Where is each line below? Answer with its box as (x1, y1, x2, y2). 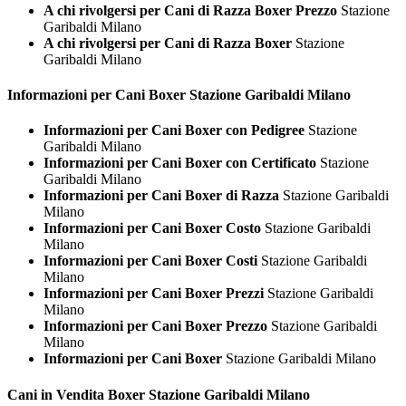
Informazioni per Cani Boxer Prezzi (43, 285, 264, 302)
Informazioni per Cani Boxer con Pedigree (43, 122, 304, 139)
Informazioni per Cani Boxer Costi (43, 253, 257, 269)
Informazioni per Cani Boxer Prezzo (43, 318, 267, 334)
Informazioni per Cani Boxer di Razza (43, 188, 279, 204)
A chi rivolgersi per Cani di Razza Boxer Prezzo (43, 2, 337, 18)
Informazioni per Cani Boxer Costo (43, 220, 261, 237)
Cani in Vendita (7, 386, 104, 402)
